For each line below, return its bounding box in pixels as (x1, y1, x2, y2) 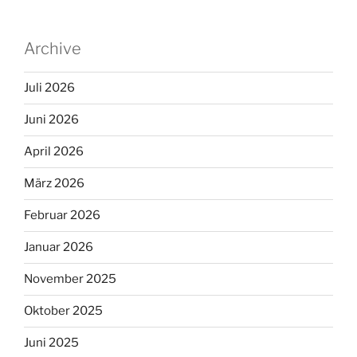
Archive (24, 38, 81, 58)
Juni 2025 (24, 335, 79, 351)
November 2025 (24, 272, 116, 287)
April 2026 (24, 144, 84, 159)
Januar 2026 (24, 240, 93, 255)
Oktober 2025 (24, 304, 103, 319)
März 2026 (24, 176, 84, 191)
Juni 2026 (24, 112, 79, 127)
